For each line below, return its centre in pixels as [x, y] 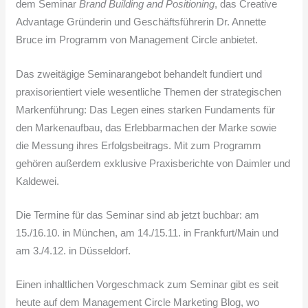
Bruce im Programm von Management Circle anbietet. [137, 40]
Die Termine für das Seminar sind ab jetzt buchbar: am [138, 215]
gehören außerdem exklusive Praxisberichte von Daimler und [153, 163]
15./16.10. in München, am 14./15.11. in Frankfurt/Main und [147, 233]
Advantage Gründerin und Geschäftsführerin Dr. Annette [141, 22]
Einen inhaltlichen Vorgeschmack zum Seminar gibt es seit [147, 285]
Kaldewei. [38, 181]
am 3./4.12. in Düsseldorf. [74, 251]
